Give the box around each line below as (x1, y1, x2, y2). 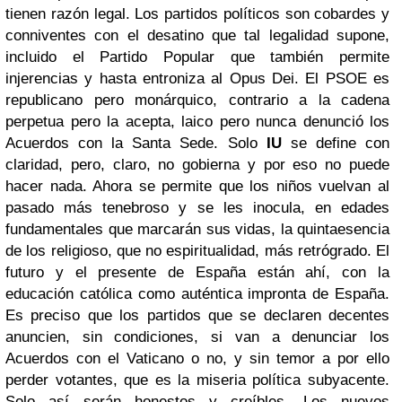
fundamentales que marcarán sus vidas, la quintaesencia (5, 221, 389, 239)
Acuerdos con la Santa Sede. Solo (5, 135, 267, 153)
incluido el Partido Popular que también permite (5, 48, 389, 66)
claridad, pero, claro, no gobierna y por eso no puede (5, 156, 389, 174)
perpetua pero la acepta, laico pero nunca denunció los (5, 113, 389, 131)
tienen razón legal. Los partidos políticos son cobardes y (5, 5, 389, 23)
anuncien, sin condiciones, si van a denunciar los (5, 328, 389, 346)
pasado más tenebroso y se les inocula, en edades (5, 199, 389, 217)
